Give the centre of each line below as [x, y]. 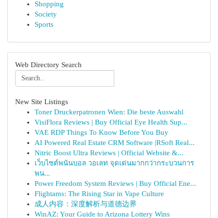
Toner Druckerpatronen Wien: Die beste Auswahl [109, 112]
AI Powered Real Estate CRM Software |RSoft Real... [115, 143]
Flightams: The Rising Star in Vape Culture [99, 194]
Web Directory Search [48, 65]
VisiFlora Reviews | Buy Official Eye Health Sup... [111, 122]
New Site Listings [42, 102]
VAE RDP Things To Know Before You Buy [101, 132]
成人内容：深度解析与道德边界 [86, 204]
